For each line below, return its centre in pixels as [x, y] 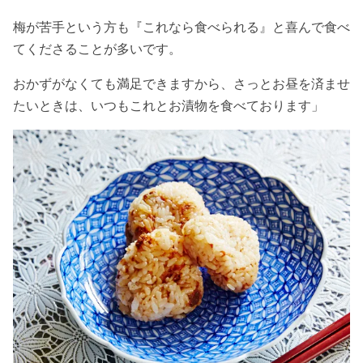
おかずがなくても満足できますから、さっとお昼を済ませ [181, 83]
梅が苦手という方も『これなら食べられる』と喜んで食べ [181, 26]
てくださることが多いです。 [97, 48]
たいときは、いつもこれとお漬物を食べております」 [169, 105]
